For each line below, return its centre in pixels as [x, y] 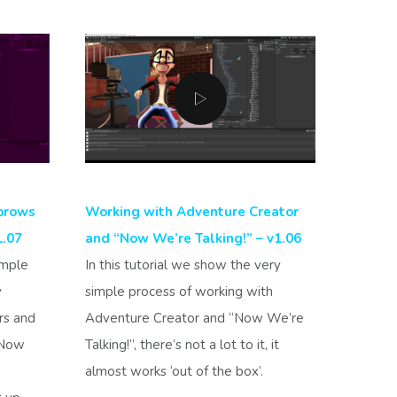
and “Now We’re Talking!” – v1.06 [193, 239]
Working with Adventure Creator [192, 212]
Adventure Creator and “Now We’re [195, 319]
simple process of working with [179, 292]
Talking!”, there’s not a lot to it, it [182, 345]
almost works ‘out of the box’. [174, 372]
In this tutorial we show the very [183, 265]
